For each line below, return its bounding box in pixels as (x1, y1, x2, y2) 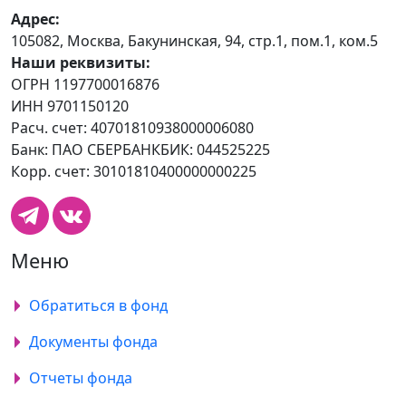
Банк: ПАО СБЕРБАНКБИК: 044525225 (11, 140, 270, 160)
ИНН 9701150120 (11, 96, 129, 117)
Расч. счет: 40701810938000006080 (11, 118, 254, 139)
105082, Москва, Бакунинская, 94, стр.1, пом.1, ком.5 (11, 31, 378, 52)
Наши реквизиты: (11, 53, 150, 73)
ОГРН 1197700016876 (11, 74, 159, 95)
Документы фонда (29, 332, 159, 353)
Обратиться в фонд (29, 295, 169, 316)
